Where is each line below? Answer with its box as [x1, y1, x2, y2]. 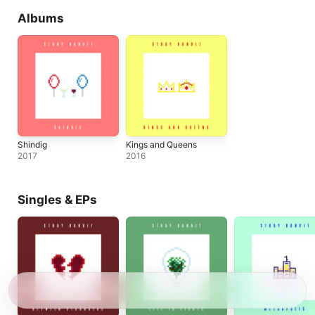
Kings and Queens [126, 139, 197, 150]
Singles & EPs [18, 193, 97, 207]
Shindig [18, 139, 47, 150]
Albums [18, 11, 64, 25]
